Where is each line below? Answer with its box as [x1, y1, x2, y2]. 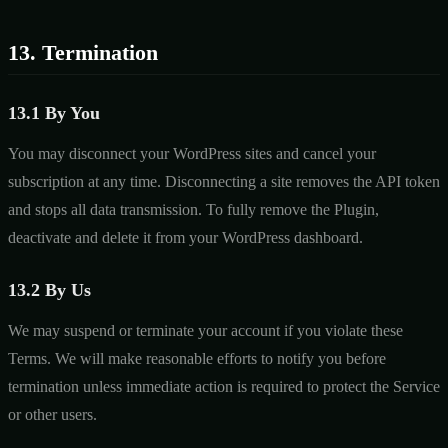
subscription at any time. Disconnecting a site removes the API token [8, 172, 440, 190]
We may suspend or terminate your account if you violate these [8, 321, 403, 339]
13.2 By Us [8, 279, 91, 300]
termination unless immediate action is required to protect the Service [8, 377, 440, 395]
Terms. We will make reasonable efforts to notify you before [8, 349, 386, 367]
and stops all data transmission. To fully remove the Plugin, [8, 200, 379, 218]
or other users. [8, 405, 97, 423]
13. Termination [8, 39, 158, 65]
